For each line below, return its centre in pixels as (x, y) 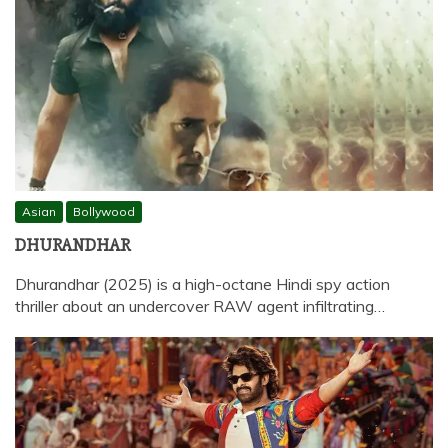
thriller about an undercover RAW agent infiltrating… (200, 305)
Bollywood (104, 211)
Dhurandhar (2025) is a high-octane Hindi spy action (202, 283)
